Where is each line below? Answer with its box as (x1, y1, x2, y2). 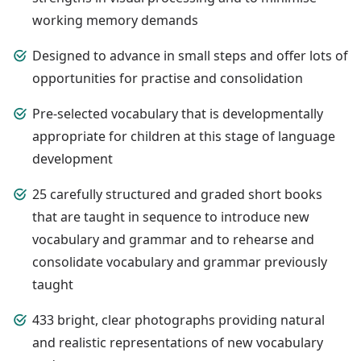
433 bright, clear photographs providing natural (32, 310, 325, 329)
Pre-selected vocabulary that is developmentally (32, 104, 323, 122)
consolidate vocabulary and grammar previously (32, 252, 327, 271)
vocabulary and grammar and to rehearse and (32, 230, 314, 248)
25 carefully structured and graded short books (32, 185, 322, 203)
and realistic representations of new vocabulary (32, 333, 323, 351)
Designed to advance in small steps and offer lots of (32, 46, 348, 64)
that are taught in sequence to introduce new (32, 207, 309, 226)
